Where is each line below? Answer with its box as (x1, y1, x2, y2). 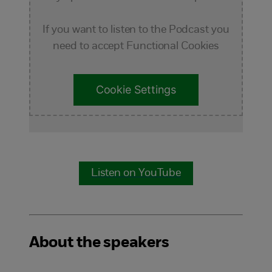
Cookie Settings (95, 83, 177, 97)
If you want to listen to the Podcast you (42, 24, 229, 36)
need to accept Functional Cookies (53, 40, 219, 52)
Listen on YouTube (90, 167, 182, 179)
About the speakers (29, 234, 169, 251)
